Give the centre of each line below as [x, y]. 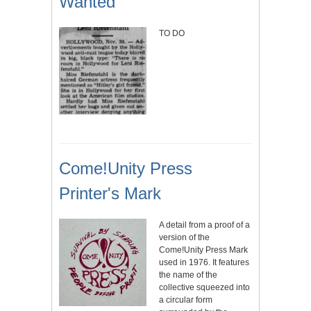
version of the [184, 238]
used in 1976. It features [204, 263]
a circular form [186, 300]
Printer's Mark [110, 194]
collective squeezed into [204, 288]
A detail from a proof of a [204, 225]
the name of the [188, 275]
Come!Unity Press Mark [203, 250]
